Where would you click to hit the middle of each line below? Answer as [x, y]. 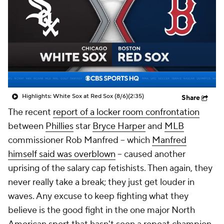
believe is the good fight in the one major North [101, 210]
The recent [30, 112]
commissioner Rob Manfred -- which [80, 140]
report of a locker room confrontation [126, 112]
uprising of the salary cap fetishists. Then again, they [110, 168]
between [27, 126]
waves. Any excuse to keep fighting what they [98, 196]
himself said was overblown [62, 154]
